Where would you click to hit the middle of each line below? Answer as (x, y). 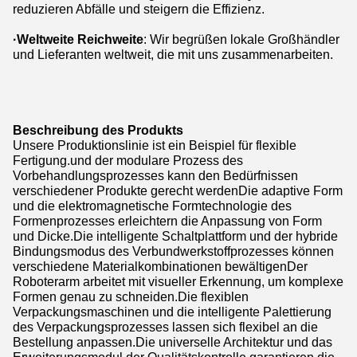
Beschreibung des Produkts (98, 131)
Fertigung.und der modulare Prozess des (128, 161)
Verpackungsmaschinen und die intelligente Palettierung (172, 312)
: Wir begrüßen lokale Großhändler (241, 39)
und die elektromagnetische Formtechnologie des (152, 206)
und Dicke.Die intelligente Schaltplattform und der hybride (175, 236)
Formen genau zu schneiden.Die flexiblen (131, 297)
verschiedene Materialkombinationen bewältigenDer (160, 267)
